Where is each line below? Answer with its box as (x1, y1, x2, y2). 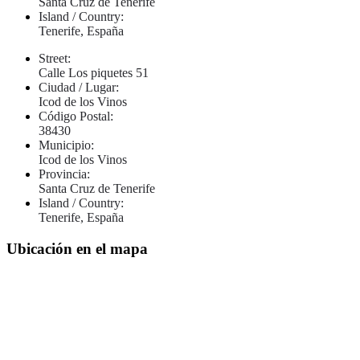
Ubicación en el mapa (6, 239, 148, 257)
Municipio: (39, 137, 94, 152)
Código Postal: (39, 108, 113, 123)
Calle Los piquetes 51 (39, 65, 149, 80)
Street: (39, 51, 71, 65)
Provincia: (39, 166, 90, 181)
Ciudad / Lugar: (39, 80, 119, 94)
